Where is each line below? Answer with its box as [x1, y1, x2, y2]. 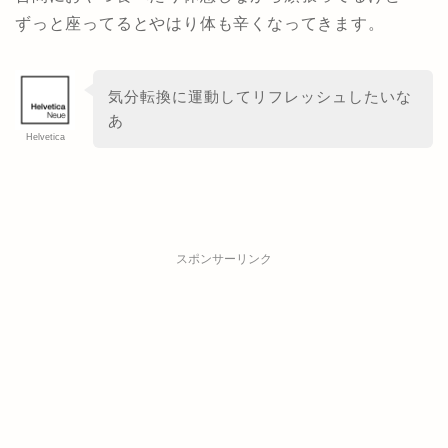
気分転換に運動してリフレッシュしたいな [107, 87, 412, 105]
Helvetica [25, 132, 65, 143]
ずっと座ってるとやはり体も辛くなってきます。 [15, 15, 385, 33]
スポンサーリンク [176, 251, 272, 266]
